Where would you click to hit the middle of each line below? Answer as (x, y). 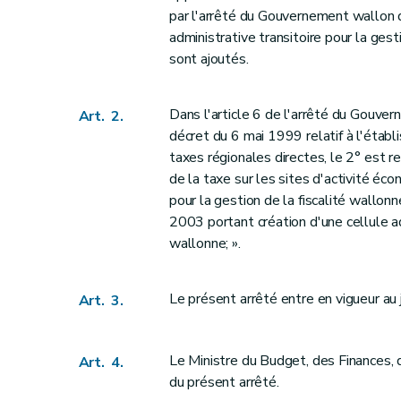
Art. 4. (101, 363)
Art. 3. (101, 301)
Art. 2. (101, 117)
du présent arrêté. (224, 383)
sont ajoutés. (209, 59)
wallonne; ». (205, 244)
